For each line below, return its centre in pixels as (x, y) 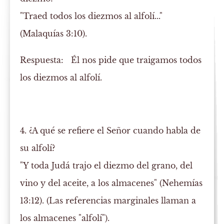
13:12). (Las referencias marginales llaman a (108, 201)
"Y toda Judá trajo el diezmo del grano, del (106, 166)
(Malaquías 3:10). (54, 34)
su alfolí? (38, 148)
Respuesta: (42, 60)
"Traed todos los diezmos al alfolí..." (91, 16)
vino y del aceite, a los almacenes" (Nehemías (111, 183)
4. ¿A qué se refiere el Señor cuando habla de (110, 131)
